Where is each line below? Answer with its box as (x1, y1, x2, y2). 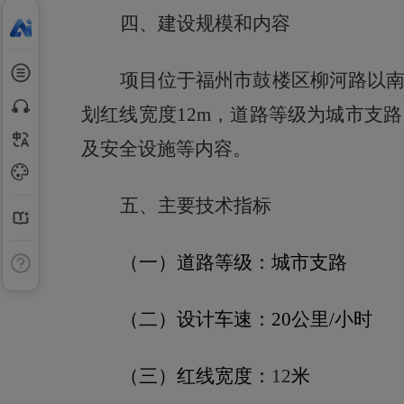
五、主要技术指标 (119, 195, 271, 216)
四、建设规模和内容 (119, 13, 290, 34)
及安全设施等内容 (81, 138, 233, 160)
